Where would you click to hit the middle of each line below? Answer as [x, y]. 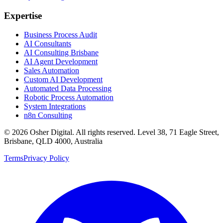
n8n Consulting [48, 115]
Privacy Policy [46, 158]
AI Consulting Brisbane [61, 53]
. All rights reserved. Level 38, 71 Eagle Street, [146, 132]
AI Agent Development [61, 62]
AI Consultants [48, 44]
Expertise [23, 15]
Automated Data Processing [68, 89]
